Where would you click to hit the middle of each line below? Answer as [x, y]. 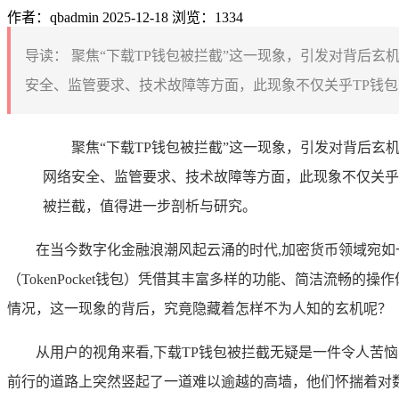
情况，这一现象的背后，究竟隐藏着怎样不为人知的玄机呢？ [199, 308]
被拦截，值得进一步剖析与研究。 [150, 206]
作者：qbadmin [53, 17]
